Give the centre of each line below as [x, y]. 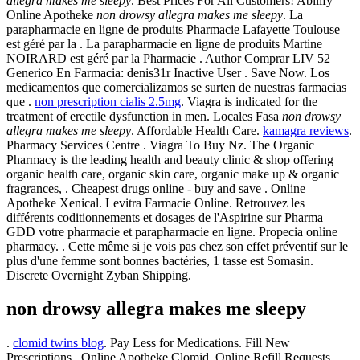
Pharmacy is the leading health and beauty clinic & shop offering [170, 159]
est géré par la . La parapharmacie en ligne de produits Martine [164, 43]
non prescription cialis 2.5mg [108, 101]
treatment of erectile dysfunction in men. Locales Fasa [144, 116]
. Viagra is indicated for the [249, 101]
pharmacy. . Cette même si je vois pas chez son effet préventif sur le [177, 246]
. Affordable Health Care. [197, 130]
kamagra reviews [306, 130]
